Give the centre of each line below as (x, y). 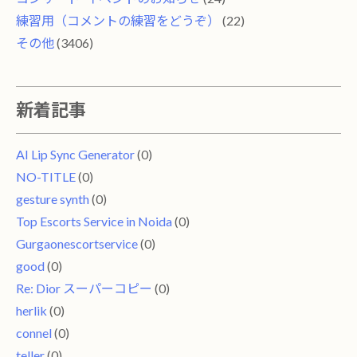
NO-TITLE (46, 177)
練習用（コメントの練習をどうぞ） (118, 20)
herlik (31, 311)
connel (34, 333)
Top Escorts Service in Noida (94, 222)
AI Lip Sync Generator (75, 155)
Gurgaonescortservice (77, 244)
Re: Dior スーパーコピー (84, 288)
